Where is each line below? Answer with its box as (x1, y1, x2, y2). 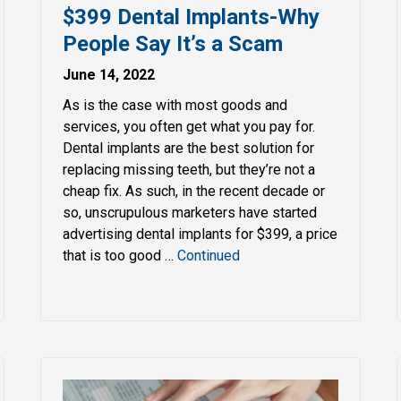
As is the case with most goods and (63, 96, 288, 114)
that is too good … (63, 246, 178, 264)
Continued (177, 246, 241, 264)
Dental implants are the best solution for (63, 139, 315, 157)
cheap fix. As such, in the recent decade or (63, 182, 326, 200)
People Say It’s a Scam (63, 30, 284, 56)
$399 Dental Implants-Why (63, 4, 320, 30)
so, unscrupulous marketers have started (63, 203, 318, 221)
